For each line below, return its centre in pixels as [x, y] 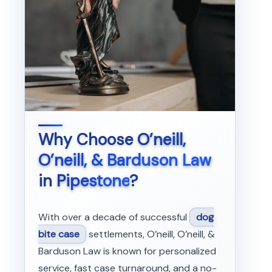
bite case [59, 234]
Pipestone [93, 181]
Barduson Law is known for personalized [127, 251]
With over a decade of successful [114, 217]
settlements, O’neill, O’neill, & [150, 234]
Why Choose [87, 139]
